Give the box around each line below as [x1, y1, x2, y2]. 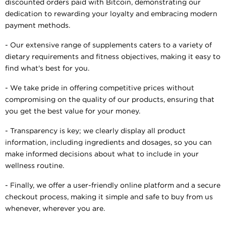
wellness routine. [5, 161, 64, 170]
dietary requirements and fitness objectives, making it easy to [5, 52, 220, 61]
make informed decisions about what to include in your [5, 150, 199, 158]
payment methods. [5, 21, 70, 30]
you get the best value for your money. [5, 107, 140, 116]
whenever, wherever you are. [5, 204, 105, 213]
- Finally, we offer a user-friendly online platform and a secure [5, 181, 220, 190]
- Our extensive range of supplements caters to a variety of [5, 41, 212, 49]
